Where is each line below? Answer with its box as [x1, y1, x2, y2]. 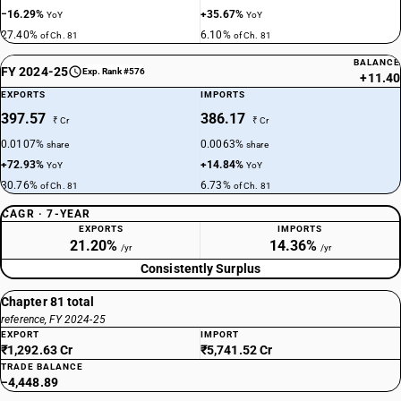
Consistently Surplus [141, 261, 260, 276]
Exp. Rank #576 [81, 66, 145, 76]
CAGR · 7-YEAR [2, 208, 91, 220]
